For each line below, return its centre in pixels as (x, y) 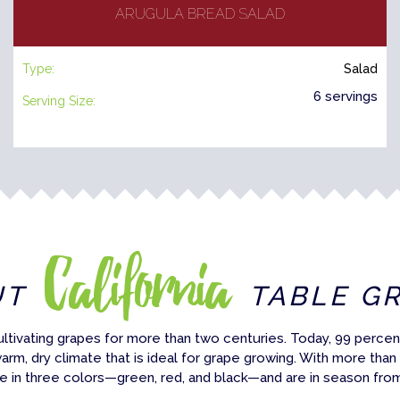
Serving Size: (59, 100)
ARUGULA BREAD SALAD (200, 13)
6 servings (346, 96)
